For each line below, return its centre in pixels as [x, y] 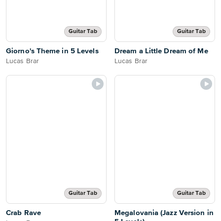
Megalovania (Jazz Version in [164, 213]
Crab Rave [23, 213]
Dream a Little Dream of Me [161, 51]
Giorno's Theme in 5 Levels [52, 51]
